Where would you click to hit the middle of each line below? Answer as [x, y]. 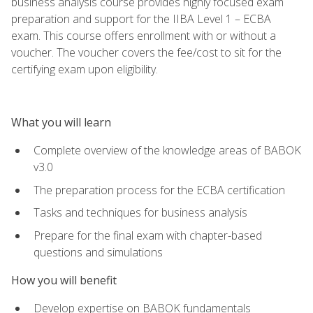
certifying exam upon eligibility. [85, 69]
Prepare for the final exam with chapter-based [148, 235]
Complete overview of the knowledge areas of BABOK [167, 150]
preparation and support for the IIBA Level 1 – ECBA [141, 19]
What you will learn [61, 122]
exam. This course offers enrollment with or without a [144, 35]
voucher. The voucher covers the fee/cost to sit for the [146, 52]
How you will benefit [64, 280]
